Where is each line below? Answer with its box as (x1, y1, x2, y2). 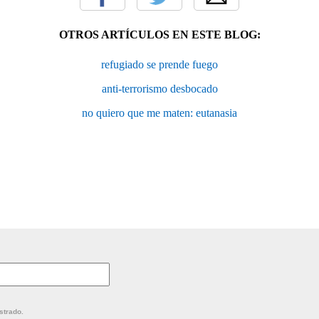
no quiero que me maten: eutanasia (82, 106, 237, 119)
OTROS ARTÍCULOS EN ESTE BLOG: (58, 28, 261, 41)
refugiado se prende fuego (101, 58, 218, 70)
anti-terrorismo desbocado (101, 82, 218, 95)
